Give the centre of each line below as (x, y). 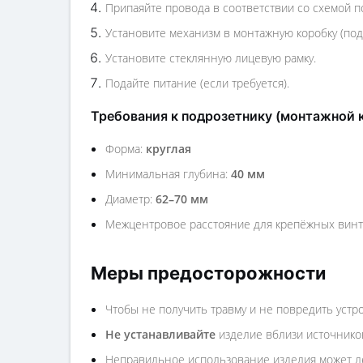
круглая (169, 149)
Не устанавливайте (160, 334)
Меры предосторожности (208, 273)
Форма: (126, 149)
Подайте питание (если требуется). (197, 83)
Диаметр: (130, 199)
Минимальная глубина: (168, 174)
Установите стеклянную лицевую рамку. (211, 58)
